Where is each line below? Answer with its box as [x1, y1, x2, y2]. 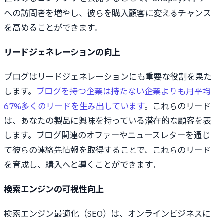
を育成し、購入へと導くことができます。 [4, 159, 160, 171]
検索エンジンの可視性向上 [4, 183, 104, 195]
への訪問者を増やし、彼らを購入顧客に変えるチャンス [4, 7, 211, 19]
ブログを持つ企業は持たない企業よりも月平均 [36, 86, 211, 97]
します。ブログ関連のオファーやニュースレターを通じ [4, 130, 210, 141]
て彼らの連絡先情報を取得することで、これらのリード [4, 144, 211, 156]
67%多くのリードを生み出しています [4, 100, 144, 112]
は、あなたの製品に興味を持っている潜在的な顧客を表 [4, 115, 211, 127]
